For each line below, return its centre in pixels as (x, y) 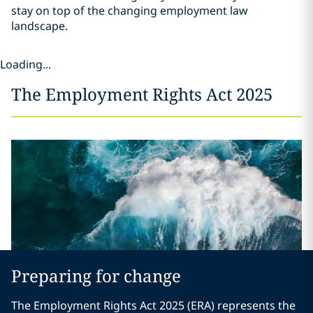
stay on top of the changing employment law (130, 10)
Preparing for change (96, 276)
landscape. (39, 26)
